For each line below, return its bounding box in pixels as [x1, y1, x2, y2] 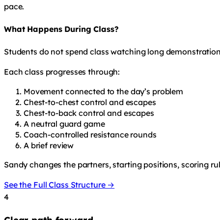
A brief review [24, 140, 74, 151]
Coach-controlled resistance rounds [24, 130, 157, 140]
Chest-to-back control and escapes [24, 108, 154, 118]
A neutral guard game [24, 119, 105, 129]
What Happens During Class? [4, 24, 119, 34]
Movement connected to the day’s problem [24, 86, 184, 97]
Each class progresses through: [4, 67, 120, 77]
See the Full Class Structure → [4, 180, 115, 190]
